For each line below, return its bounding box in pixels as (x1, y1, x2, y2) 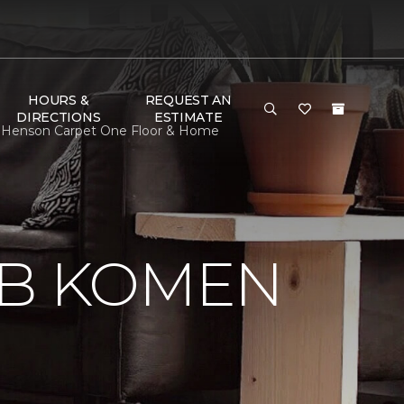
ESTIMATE (153, 109, 223, 125)
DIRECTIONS (16, 109, 101, 125)
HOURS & (28, 92, 89, 108)
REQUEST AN (144, 92, 232, 108)
